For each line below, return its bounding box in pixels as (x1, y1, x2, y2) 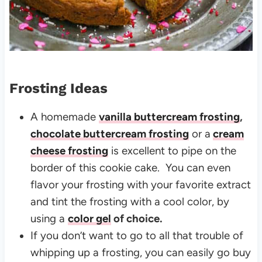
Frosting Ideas (9, 80, 108, 96)
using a (30, 211, 68, 225)
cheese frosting (30, 143, 108, 157)
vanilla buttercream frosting (98, 109, 240, 123)
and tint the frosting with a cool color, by (30, 194, 229, 208)
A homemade (30, 109, 99, 123)
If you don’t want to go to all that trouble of (30, 228, 243, 242)
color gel (67, 211, 111, 225)
